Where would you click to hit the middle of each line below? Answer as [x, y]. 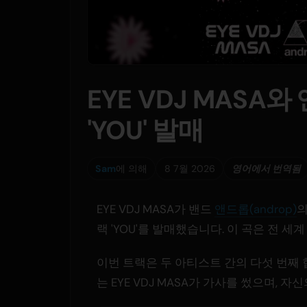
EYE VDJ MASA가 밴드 [156, 209]
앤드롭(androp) [256, 209]
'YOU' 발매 [145, 131]
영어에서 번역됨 [266, 168]
